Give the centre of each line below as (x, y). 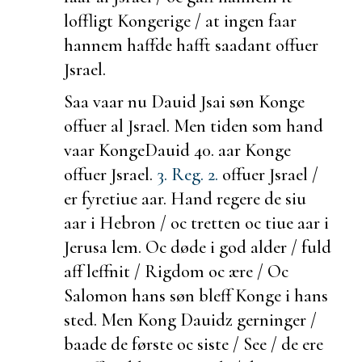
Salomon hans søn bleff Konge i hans (196, 295)
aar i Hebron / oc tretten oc (164, 222)
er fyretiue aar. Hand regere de (175, 198)
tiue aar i (297, 222)
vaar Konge (104, 149)
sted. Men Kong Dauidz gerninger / (190, 319)
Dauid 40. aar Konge (218, 149)
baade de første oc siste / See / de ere (194, 343)
